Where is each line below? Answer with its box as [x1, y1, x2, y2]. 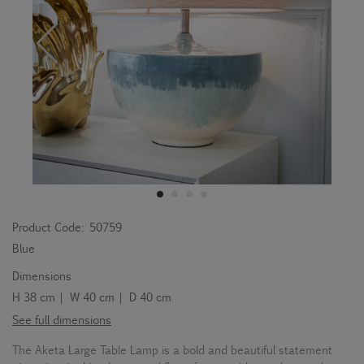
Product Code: [12, 219, 84, 235]
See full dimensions [12, 311, 111, 327]
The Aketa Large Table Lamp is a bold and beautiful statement [12, 341, 330, 357]
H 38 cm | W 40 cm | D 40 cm [12, 288, 171, 305]
